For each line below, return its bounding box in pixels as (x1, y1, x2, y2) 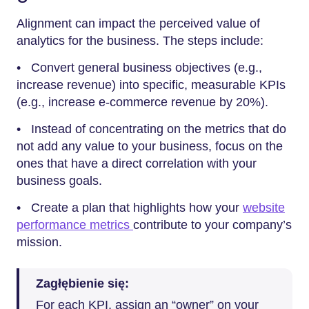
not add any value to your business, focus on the (17, 139, 283, 153)
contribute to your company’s (133, 218, 292, 232)
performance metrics (17, 218, 133, 232)
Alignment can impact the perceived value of (17, 17, 260, 30)
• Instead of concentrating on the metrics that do (17, 122, 286, 136)
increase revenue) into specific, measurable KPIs (17, 78, 286, 92)
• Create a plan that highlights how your (17, 201, 243, 215)
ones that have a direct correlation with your (17, 157, 257, 170)
